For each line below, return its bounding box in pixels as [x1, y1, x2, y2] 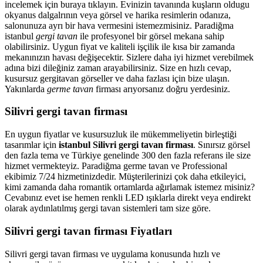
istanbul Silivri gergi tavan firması [59, 140, 193, 150]
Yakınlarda [5, 83, 47, 94]
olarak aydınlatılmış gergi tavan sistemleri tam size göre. [5, 203, 211, 214]
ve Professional [168, 161, 227, 171]
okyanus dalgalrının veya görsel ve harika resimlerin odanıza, [5, 9, 231, 20]
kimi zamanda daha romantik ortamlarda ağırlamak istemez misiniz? [5, 182, 255, 193]
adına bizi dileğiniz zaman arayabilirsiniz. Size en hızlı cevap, [5, 62, 231, 73]
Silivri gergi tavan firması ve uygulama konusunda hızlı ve [5, 248, 220, 259]
